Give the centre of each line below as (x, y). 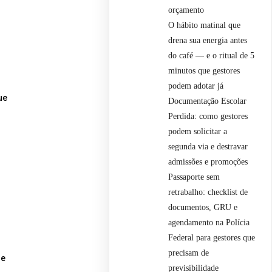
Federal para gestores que (212, 237)
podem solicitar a (198, 131)
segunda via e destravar (208, 146)
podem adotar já (196, 86)
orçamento (186, 10)
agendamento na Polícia (209, 222)
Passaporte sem (194, 177)
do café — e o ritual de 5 (212, 55)
